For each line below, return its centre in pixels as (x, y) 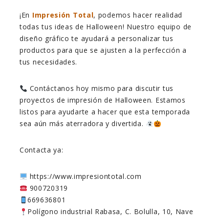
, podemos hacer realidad (138, 15)
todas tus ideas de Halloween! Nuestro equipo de (106, 27)
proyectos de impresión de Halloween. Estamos (103, 100)
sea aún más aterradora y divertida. (83, 124)
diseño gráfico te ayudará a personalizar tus (97, 39)
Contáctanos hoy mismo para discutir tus (100, 88)
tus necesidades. (49, 62)
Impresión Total (63, 15)
